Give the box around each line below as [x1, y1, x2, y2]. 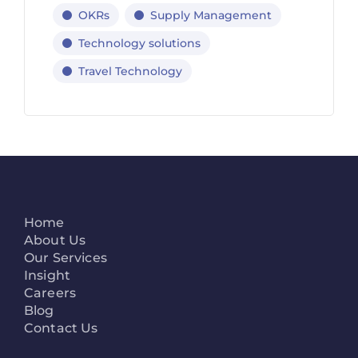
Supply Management [150, 7, 272, 22]
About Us [24, 232, 86, 248]
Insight [24, 267, 71, 283]
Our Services [24, 249, 107, 265]
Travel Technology [78, 63, 182, 78]
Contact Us [24, 320, 98, 336]
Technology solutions [78, 35, 201, 50]
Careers [24, 284, 77, 300]
